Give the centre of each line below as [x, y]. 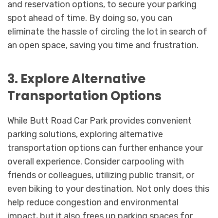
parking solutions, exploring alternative [85, 135]
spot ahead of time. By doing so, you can [90, 18]
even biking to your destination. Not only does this [108, 189]
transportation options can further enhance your [105, 148]
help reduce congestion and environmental [93, 203]
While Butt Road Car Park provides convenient [100, 121]
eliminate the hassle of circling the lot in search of [107, 31]
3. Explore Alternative [76, 79]
